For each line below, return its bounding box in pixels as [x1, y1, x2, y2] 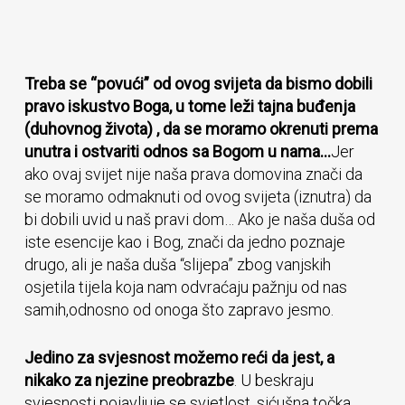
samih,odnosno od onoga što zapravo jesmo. [24, 300, 334, 319]
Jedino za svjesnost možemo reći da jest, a [24, 348, 334, 367]
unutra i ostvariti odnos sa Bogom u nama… [24, 142, 331, 161]
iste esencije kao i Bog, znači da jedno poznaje [24, 232, 345, 251]
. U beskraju [233, 371, 314, 390]
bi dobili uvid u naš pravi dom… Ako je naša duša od [24, 210, 375, 229]
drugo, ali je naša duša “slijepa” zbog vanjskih [24, 255, 331, 274]
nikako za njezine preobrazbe [24, 371, 234, 390]
